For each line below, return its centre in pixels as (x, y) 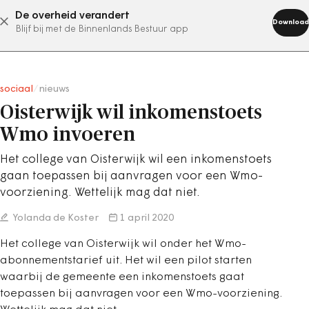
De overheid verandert (72, 16)
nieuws (54, 89)
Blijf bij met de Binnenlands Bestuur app (102, 29)
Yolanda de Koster (55, 218)
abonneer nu (137, 21)
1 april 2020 (147, 218)
